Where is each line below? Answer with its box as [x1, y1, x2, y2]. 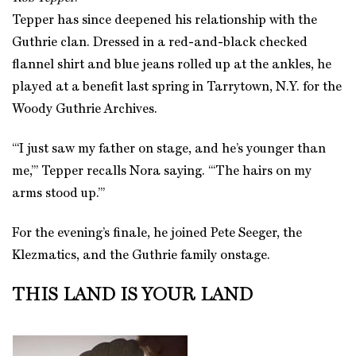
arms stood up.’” [12, 187, 105, 200]
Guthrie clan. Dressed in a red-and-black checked [12, 36, 308, 49]
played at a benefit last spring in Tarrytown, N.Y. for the [12, 80, 342, 94]
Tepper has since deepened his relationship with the [12, 14, 317, 27]
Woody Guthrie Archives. [12, 103, 157, 116]
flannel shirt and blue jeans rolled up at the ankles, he [12, 58, 331, 72]
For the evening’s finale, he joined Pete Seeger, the [12, 226, 302, 240]
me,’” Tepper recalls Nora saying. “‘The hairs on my [12, 164, 311, 178]
